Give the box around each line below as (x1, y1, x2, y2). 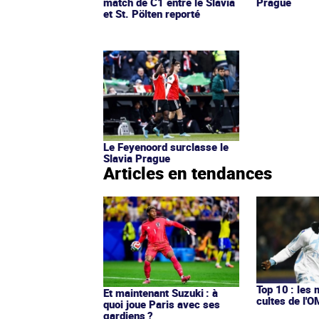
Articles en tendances (103, 162, 272, 185)
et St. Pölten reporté (103, 6, 200, 21)
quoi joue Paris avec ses (103, 296, 220, 311)
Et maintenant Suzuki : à (103, 285, 218, 300)
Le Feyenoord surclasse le (103, 140, 229, 155)
